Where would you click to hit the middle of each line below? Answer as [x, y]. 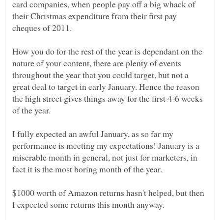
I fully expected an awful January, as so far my [93, 133]
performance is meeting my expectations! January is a [106, 145]
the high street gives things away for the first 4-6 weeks [108, 98]
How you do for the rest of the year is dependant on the [107, 51]
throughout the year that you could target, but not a [100, 74]
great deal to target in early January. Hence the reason [106, 86]
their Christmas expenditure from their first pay [95, 15]
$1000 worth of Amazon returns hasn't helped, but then [108, 192]
